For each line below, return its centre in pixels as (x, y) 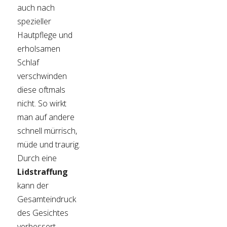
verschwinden (42, 76)
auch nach (36, 8)
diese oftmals (42, 90)
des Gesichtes (43, 213)
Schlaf (28, 63)
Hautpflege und (45, 35)
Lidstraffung (43, 172)
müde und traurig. (49, 145)
